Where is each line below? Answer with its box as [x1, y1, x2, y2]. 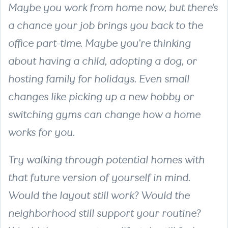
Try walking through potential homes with [8, 154, 205, 166]
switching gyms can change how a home [8, 108, 201, 121]
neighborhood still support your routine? [8, 207, 201, 219]
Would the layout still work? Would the [8, 189, 190, 202]
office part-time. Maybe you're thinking [8, 37, 191, 49]
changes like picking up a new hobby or [8, 91, 194, 103]
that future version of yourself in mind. [8, 172, 190, 184]
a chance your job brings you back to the [8, 19, 203, 32]
